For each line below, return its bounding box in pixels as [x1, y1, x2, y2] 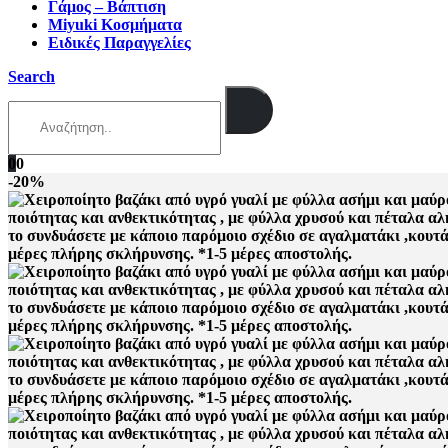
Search [8, 68, 55, 85]
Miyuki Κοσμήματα [48, 16, 182, 33]
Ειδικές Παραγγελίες [48, 34, 191, 51]
